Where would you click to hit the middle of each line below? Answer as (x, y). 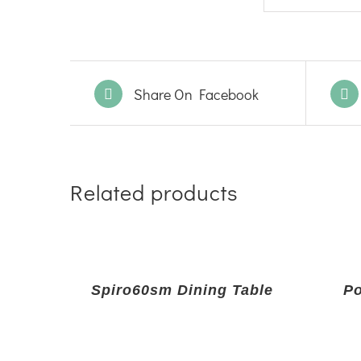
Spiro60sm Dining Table (182, 290)
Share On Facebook (196, 94)
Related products (154, 192)
